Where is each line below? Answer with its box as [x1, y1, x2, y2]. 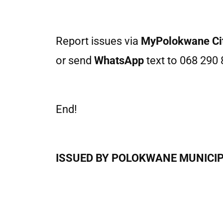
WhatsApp [94, 54, 144, 67]
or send [56, 54, 94, 67]
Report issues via [56, 35, 141, 47]
